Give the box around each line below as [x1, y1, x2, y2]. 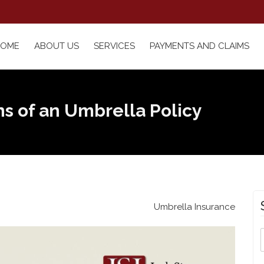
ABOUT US [34, 41, 79, 52]
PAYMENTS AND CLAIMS [150, 41, 249, 52]
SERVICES [94, 41, 135, 52]
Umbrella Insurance [154, 202, 235, 213]
